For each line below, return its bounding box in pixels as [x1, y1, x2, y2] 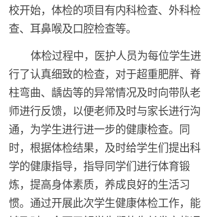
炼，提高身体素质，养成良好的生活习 [8, 178, 190, 191]
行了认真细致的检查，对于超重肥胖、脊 [8, 68, 201, 80]
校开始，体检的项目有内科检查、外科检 [8, 4, 201, 16]
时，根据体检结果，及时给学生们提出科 [8, 141, 201, 154]
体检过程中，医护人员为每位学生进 [30, 49, 201, 62]
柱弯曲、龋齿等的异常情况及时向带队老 [8, 86, 201, 99]
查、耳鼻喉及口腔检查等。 [8, 22, 137, 35]
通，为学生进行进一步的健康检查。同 [8, 123, 190, 136]
